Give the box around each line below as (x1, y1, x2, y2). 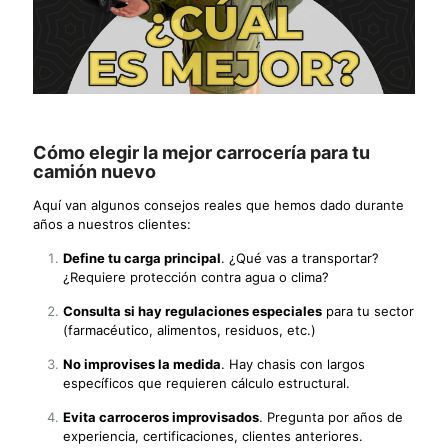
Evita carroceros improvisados (63, 408, 259, 425)
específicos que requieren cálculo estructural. (63, 374, 350, 391)
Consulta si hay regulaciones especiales (63, 302, 322, 319)
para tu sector (322, 302, 414, 319)
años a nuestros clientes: (33, 215, 191, 232)
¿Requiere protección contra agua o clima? (63, 268, 329, 285)
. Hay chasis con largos (221, 355, 365, 372)
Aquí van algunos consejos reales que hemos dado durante (33, 196, 404, 213)
